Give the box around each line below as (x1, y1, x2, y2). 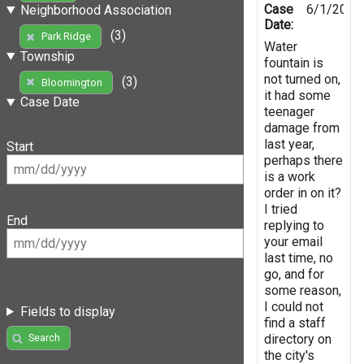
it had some (264, 87, 331, 103)
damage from (264, 119, 340, 136)
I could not (264, 298, 323, 314)
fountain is (264, 54, 323, 71)
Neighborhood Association (19, 2, 171, 18)
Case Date (19, 94, 80, 110)
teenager (264, 103, 314, 119)
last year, (264, 136, 314, 152)
